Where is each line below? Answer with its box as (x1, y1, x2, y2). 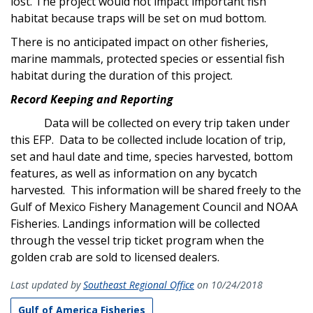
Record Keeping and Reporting (10, 91, 173, 107)
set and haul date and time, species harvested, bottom (10, 148, 293, 164)
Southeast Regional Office (83, 277, 194, 291)
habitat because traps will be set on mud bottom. (10, 10, 266, 26)
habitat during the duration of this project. (10, 67, 235, 83)
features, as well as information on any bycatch (10, 165, 257, 181)
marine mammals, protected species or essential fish (10, 50, 284, 66)
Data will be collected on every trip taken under (44, 115, 290, 131)
